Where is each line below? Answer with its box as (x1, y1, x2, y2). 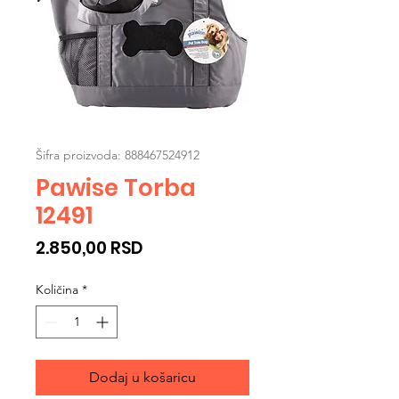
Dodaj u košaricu (89, 368, 196, 386)
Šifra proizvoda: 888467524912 (36, 146, 199, 163)
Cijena (142, 234, 198, 259)
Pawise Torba (36, 171, 196, 204)
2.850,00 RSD (36, 235, 143, 260)
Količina (36, 281, 78, 297)
